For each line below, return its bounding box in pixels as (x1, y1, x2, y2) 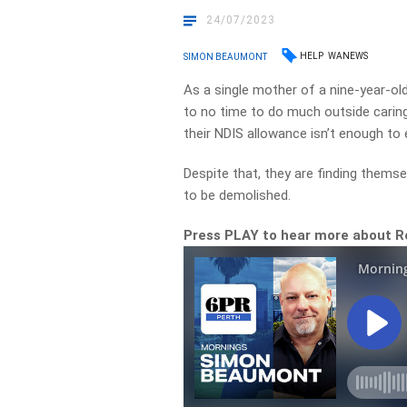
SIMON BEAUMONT (184, 51, 268, 62)
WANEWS (328, 51, 369, 61)
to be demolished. (184, 187, 292, 203)
